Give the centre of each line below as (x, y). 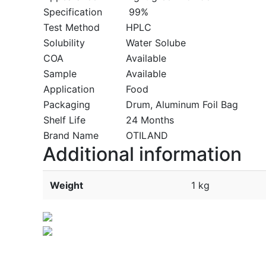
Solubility (64, 42)
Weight (66, 185)
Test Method (71, 27)
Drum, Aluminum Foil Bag (182, 104)
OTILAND (147, 135)
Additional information (142, 154)
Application (69, 89)
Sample (60, 73)
